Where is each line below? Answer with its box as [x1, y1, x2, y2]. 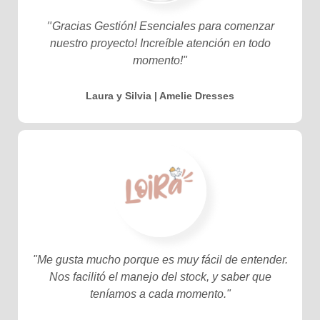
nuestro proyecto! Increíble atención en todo [49, 36, 271, 49]
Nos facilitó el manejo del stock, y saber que [49, 270, 271, 283]
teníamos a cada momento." [89, 287, 231, 300]
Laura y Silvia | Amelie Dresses [86, 89, 234, 101]
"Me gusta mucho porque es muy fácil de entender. [32, 253, 288, 266]
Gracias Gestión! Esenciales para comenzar [51, 19, 274, 32]
